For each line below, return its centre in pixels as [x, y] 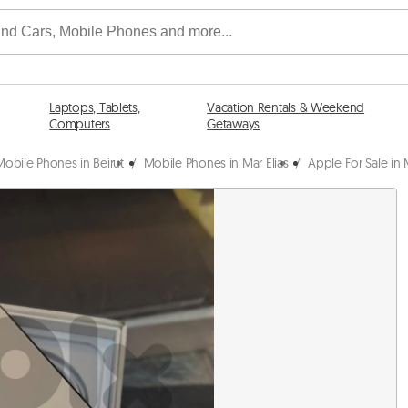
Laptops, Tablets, [95, 107]
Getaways [234, 124]
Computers [80, 124]
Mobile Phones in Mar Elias [216, 163]
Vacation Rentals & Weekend [286, 107]
